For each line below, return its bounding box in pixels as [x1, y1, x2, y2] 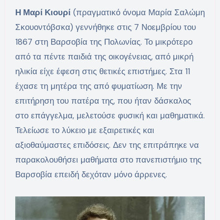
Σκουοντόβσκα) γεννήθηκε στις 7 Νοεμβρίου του [15, 22, 196, 33]
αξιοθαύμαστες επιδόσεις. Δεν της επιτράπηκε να [15, 139, 199, 151]
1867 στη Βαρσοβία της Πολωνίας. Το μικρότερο [15, 36, 192, 48]
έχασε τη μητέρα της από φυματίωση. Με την [15, 81, 182, 92]
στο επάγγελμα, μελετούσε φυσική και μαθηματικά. [15, 110, 205, 121]
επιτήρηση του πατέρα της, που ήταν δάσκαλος [15, 95, 191, 107]
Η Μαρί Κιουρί [21, 7, 71, 18]
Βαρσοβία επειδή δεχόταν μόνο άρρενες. [15, 169, 167, 180]
